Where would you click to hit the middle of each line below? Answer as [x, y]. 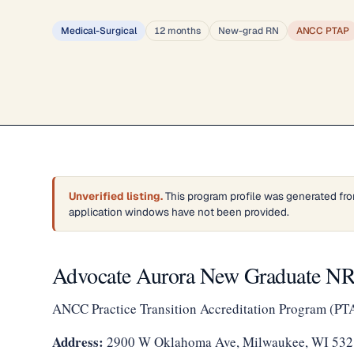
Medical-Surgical [98, 31]
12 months [177, 31]
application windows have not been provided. [179, 212]
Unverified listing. [115, 196]
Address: [77, 342]
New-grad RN [249, 31]
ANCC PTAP [323, 31]
